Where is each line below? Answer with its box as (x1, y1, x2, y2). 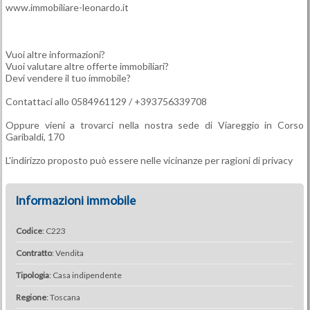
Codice (15, 226, 42, 236)
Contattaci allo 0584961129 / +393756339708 (5, 95, 207, 107)
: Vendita (51, 248, 84, 258)
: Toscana (46, 292, 80, 302)
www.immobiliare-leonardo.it (5, 1, 129, 13)
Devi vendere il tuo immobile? (5, 72, 131, 84)
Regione (15, 292, 46, 302)
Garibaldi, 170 (5, 131, 64, 143)
